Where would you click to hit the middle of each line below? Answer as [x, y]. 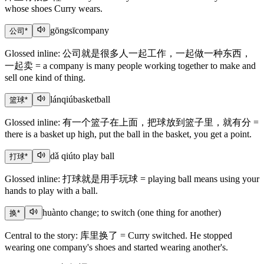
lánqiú [62, 100]
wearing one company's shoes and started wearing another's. [116, 247]
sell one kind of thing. [45, 78]
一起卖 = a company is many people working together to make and [130, 66]
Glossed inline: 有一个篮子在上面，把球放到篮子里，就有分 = [132, 123]
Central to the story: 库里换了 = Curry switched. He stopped [118, 236]
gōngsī [62, 31]
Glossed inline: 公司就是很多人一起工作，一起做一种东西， [128, 54]
